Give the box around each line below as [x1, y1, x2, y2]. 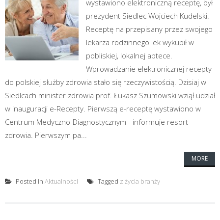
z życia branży [120, 176, 160, 186]
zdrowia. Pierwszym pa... [5, 130, 87, 140]
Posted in [14, 176, 45, 186]
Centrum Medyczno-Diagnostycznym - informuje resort [5, 116, 188, 127]
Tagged [96, 176, 120, 186]
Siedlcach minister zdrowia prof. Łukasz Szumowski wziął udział [5, 90, 215, 100]
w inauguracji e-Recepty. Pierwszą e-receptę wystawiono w [5, 103, 201, 113]
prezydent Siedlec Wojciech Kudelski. [86, 10, 209, 21]
